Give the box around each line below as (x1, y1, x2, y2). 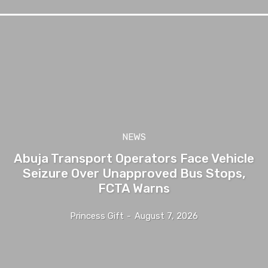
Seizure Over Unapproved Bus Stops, (22, 165, 246, 181)
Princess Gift (70, 210, 124, 221)
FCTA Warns (98, 180, 170, 196)
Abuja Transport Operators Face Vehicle (14, 150, 254, 166)
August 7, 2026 (135, 210, 198, 221)
